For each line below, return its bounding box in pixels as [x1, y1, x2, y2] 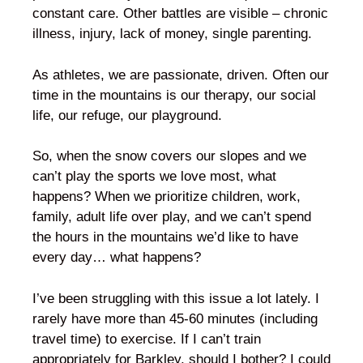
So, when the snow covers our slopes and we [32, 148, 306, 164]
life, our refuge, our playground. [32, 107, 222, 123]
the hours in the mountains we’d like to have [32, 229, 298, 245]
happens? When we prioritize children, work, [32, 189, 301, 204]
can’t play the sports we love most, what [32, 169, 276, 184]
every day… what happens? [32, 250, 201, 265]
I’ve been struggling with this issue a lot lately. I [32, 290, 319, 306]
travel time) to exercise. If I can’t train [32, 331, 261, 347]
